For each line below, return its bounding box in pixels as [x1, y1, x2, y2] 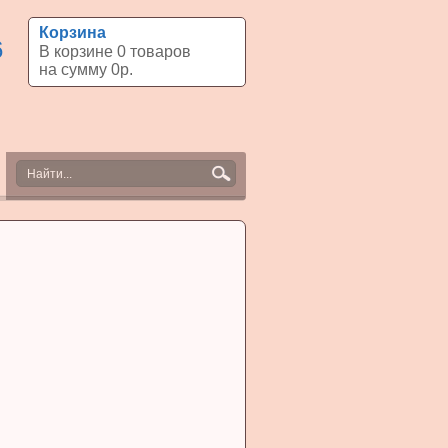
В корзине [39, 43, 117, 60]
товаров [130, 43, 191, 60]
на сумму [39, 61, 111, 78]
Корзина [39, 24, 106, 41]
